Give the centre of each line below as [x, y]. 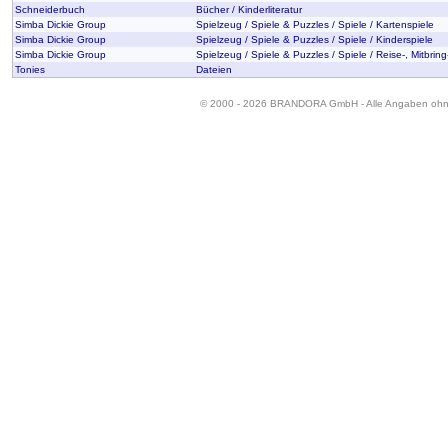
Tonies [30, 69]
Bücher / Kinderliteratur [249, 9]
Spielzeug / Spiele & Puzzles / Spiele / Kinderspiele [314, 39]
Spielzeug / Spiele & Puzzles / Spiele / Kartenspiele [315, 24]
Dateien [214, 69]
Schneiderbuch [50, 9]
